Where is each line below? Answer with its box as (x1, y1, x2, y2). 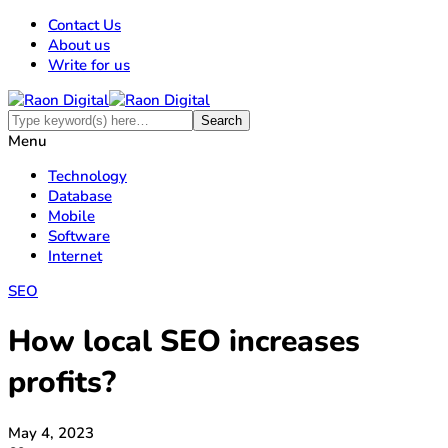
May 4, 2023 (8, 423, 94, 444)
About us (48, 35, 110, 55)
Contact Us (48, 15, 121, 35)
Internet (48, 246, 102, 266)
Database (48, 186, 112, 206)
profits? (8, 362, 116, 404)
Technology (48, 166, 127, 186)
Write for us (48, 55, 130, 75)
